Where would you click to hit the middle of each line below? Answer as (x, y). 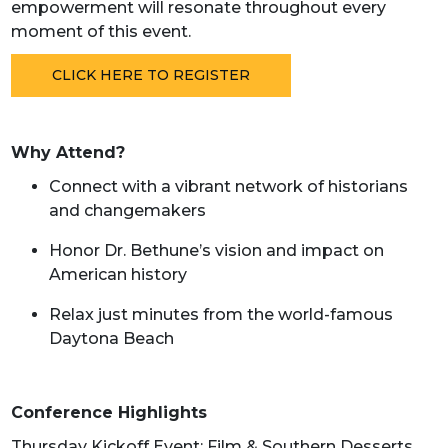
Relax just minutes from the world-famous (220, 314)
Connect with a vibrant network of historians (228, 186)
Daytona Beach (111, 338)
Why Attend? (67, 152)
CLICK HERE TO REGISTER (150, 75)
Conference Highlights (108, 412)
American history (117, 274)
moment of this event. (100, 31)
